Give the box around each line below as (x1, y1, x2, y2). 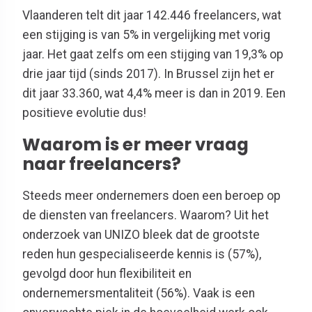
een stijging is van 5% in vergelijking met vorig (22, 28, 270, 42)
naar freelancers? (22, 151, 181, 176)
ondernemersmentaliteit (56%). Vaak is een (22, 286, 255, 301)
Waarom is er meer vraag (22, 132, 249, 157)
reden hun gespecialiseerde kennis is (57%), (22, 247, 261, 262)
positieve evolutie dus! (22, 106, 146, 120)
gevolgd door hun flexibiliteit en (22, 267, 192, 281)
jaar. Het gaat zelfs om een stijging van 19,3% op (22, 47, 283, 62)
